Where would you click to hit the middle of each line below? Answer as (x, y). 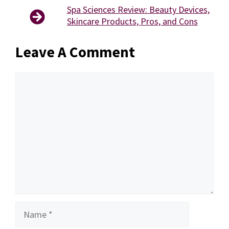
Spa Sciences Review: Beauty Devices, (138, 10)
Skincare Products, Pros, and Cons (132, 21)
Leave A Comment (75, 52)
